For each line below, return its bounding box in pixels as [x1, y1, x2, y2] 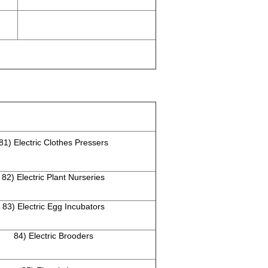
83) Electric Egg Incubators [2, 202, 105, 212]
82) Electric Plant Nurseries [2, 172, 105, 182]
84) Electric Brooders [13, 231, 93, 241]
